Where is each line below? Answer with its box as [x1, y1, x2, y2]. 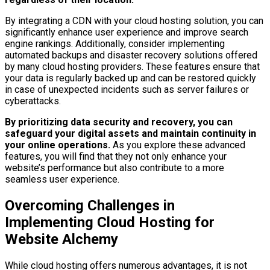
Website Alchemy [5, 231, 118, 248]
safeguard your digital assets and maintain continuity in [5, 128, 256, 140]
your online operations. [5, 139, 110, 151]
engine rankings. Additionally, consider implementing [5, 38, 225, 50]
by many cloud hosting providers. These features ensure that [5, 61, 260, 73]
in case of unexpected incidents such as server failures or [5, 84, 249, 96]
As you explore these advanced [110, 139, 245, 151]
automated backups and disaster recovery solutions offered [5, 49, 257, 61]
